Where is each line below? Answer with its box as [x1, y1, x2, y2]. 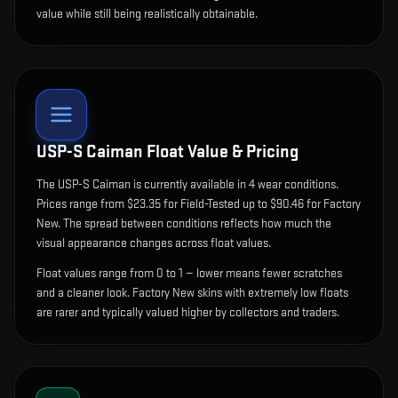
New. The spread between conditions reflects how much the [36, 216, 331, 232]
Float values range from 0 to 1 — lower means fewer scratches [36, 266, 342, 282]
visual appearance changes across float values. [36, 235, 271, 251]
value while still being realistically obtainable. [36, 6, 258, 22]
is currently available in [131, 177, 249, 193]
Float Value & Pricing [143, 141, 298, 163]
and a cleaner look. [36, 285, 130, 301]
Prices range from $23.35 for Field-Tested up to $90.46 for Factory [36, 196, 361, 212]
